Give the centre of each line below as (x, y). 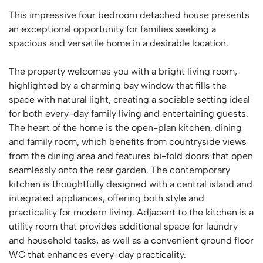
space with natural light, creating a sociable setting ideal (129, 100)
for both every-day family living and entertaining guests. (129, 114)
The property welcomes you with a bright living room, (123, 71)
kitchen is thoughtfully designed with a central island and (131, 184)
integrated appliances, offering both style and (107, 198)
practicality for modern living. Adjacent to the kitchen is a (131, 212)
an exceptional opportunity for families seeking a (112, 29)
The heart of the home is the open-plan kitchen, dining (125, 128)
